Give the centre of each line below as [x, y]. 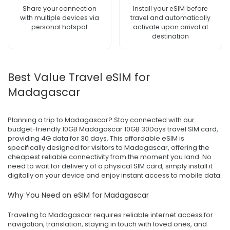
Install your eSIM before [171, 8]
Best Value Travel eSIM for [79, 77]
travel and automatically [171, 17]
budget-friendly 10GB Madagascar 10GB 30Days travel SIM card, [113, 129]
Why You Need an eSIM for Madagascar [78, 195]
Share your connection [59, 8]
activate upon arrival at [170, 27]
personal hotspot [59, 27]
